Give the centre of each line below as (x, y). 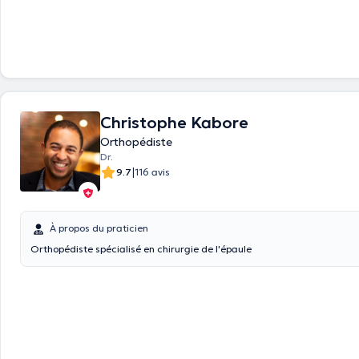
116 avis (152, 172)
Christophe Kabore (174, 123)
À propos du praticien (99, 228)
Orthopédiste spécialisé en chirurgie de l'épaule (141, 249)
